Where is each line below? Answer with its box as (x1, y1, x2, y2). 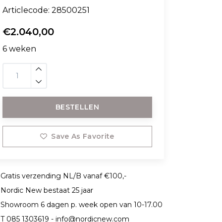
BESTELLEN (55, 103, 100, 111)
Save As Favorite (51, 132, 114, 141)
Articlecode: (2, 5, 52, 15)
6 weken (2, 44, 36, 54)
